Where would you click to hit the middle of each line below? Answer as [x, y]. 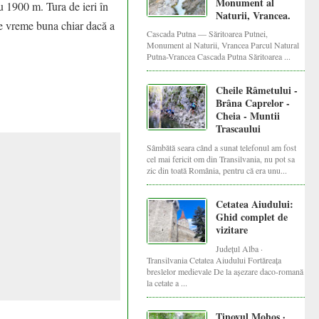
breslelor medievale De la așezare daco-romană [225, 272]
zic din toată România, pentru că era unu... [217, 171]
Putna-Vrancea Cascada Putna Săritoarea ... [219, 57]
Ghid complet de [252, 217]
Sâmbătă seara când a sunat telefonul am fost [222, 148]
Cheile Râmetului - [257, 90]
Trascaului [239, 129]
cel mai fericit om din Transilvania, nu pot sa [221, 159]
